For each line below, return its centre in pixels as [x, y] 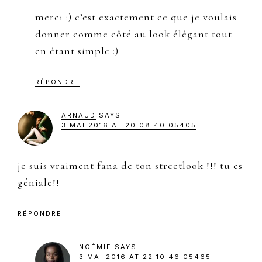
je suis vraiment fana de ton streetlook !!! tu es [130, 165]
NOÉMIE [95, 247]
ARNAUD [79, 115]
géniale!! [39, 182]
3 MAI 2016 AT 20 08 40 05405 [129, 125]
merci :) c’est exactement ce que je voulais [136, 17]
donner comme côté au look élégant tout [134, 34]
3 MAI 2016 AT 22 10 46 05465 [145, 256]
